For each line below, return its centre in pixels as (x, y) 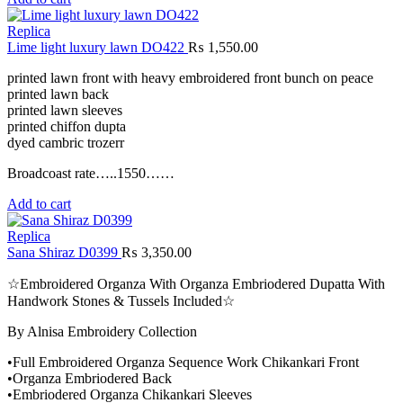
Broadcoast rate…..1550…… (91, 174)
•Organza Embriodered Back (90, 379)
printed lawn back (58, 94)
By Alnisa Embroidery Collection (102, 332)
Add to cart (39, 204)
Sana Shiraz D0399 (64, 253)
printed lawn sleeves (65, 111)
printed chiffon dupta (67, 127)
